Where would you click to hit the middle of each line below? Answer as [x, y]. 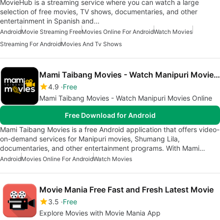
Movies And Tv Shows [91, 44]
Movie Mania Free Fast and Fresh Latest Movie [126, 189]
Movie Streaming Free [51, 31]
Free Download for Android [110, 115]
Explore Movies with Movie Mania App [100, 213]
